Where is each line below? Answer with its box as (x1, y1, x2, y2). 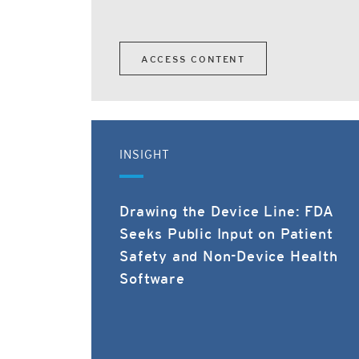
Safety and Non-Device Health (119, 251, 338, 264)
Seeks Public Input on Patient (119, 228, 333, 242)
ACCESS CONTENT (141, 56, 245, 64)
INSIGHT (119, 150, 171, 161)
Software (119, 273, 185, 287)
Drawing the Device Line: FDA (119, 206, 334, 220)
